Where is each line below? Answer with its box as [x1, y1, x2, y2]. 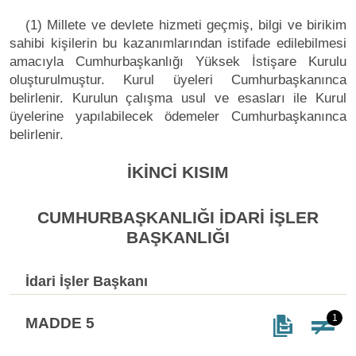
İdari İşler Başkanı [25, 273, 148, 289]
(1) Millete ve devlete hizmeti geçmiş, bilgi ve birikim [25, 17, 346, 33]
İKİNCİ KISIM [127, 162, 229, 181]
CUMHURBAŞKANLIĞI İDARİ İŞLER [37, 207, 319, 226]
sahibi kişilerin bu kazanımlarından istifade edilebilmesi [10, 35, 346, 51]
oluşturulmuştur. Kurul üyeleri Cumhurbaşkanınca [10, 72, 346, 87]
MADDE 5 [25, 314, 95, 331]
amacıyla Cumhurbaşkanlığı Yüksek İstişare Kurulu [10, 53, 346, 69]
